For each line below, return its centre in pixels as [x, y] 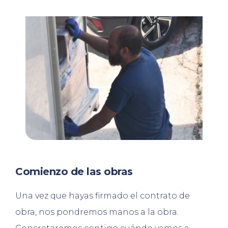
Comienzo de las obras [74, 172]
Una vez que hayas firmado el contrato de [103, 196]
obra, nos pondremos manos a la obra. [97, 212]
